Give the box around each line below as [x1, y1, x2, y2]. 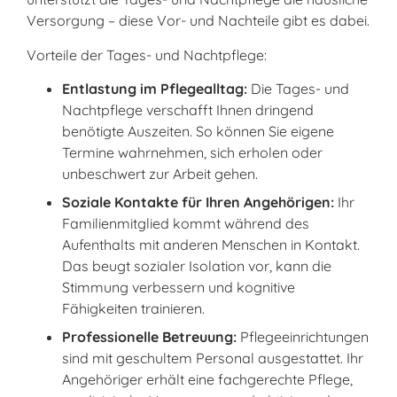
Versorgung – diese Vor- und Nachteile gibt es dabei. [27, 12, 370, 30]
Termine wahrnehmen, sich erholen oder [62, 143, 323, 161]
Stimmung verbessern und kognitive [62, 277, 295, 296]
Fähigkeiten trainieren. [62, 299, 205, 317]
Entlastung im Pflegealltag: [62, 79, 247, 97]
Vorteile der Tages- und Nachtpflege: [27, 45, 267, 64]
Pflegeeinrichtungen [240, 327, 369, 346]
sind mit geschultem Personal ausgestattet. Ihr [62, 348, 363, 367]
